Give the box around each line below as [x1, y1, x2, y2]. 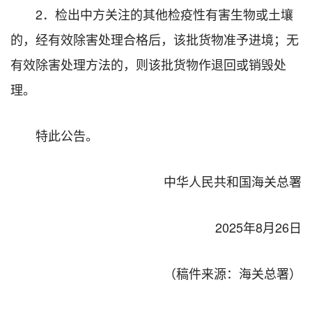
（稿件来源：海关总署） [164, 263, 302, 282]
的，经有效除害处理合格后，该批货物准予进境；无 [10, 29, 299, 48]
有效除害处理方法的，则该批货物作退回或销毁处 [10, 54, 286, 73]
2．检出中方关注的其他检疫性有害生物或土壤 [36, 4, 293, 23]
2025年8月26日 [215, 217, 302, 236]
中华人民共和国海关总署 [164, 171, 302, 190]
